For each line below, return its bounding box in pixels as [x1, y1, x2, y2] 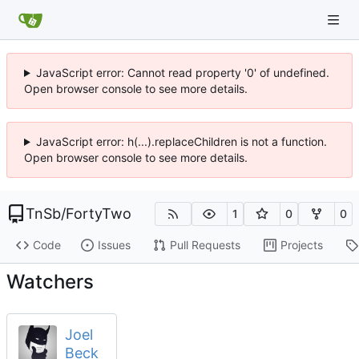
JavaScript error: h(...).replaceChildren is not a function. [35, 135, 327, 148]
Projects [280, 238, 323, 252]
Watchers [6, 270, 94, 294]
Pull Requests [169, 238, 240, 252]
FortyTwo [66, 205, 131, 222]
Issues [97, 238, 131, 252]
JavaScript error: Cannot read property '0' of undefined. [35, 66, 329, 79]
